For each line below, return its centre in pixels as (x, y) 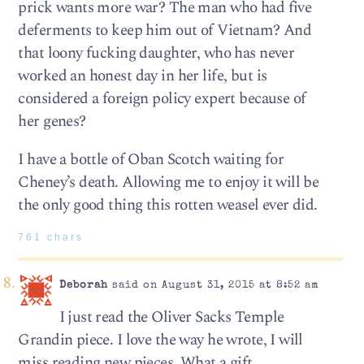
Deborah (83, 285)
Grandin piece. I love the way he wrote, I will (160, 340)
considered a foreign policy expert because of (162, 98)
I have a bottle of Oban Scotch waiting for (151, 159)
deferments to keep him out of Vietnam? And (165, 30)
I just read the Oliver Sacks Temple (171, 317)
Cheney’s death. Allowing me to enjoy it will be (169, 182)
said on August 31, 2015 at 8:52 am (213, 285)
